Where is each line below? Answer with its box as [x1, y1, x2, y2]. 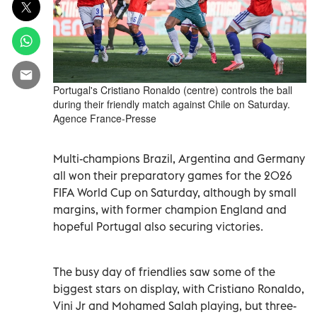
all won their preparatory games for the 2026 [53, 168, 292, 183]
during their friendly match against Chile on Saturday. [53, 96, 290, 111]
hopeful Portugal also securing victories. [53, 219, 263, 234]
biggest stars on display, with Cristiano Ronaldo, [53, 281, 304, 296]
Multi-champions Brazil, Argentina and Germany [53, 151, 305, 166]
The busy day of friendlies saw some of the [53, 264, 275, 279]
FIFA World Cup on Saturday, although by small [53, 185, 296, 200]
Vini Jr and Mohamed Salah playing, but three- [53, 298, 296, 313]
